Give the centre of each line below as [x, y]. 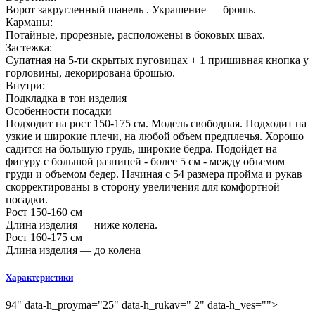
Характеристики [39, 278]
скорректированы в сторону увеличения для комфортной [143, 186]
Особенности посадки [59, 110]
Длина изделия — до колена [73, 250]
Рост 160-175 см [44, 237]
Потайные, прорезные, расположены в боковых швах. [135, 34]
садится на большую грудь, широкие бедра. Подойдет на [141, 148]
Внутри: [25, 85]
